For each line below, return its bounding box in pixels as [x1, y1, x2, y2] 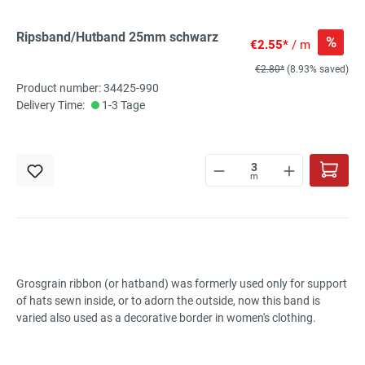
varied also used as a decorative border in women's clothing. [16, 311, 316, 325]
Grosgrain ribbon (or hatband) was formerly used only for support [16, 277, 347, 291]
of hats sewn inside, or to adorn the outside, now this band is [16, 294, 320, 308]
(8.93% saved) [287, 64, 349, 76]
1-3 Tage [99, 99, 145, 112]
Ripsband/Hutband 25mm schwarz [16, 29, 218, 46]
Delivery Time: [16, 99, 85, 112]
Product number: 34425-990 [16, 81, 159, 95]
